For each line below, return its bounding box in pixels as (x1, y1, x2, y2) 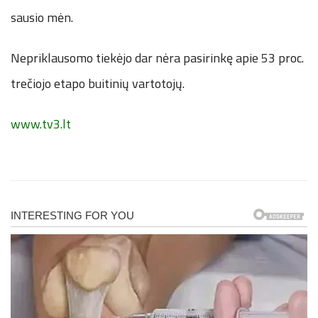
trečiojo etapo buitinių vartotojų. (11, 73, 185, 93)
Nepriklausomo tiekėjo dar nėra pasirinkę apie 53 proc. (11, 48, 304, 67)
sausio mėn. (11, 7, 73, 27)
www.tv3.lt (11, 114, 71, 133)
